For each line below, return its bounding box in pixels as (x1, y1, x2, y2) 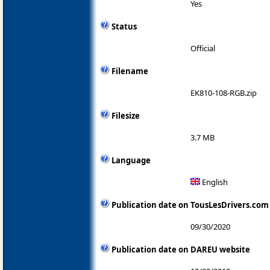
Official (190, 43, 215, 54)
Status (111, 21, 137, 33)
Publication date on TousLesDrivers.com (111, 199, 269, 211)
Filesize (111, 110, 140, 122)
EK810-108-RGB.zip (190, 87, 257, 99)
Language (111, 155, 151, 166)
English (200, 177, 228, 188)
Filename (111, 66, 148, 77)
